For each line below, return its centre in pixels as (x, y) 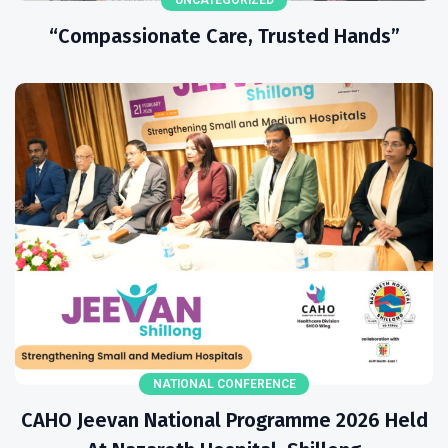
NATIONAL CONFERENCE (224, 383)
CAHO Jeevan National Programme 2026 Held (224, 419)
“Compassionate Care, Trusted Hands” (224, 35)
